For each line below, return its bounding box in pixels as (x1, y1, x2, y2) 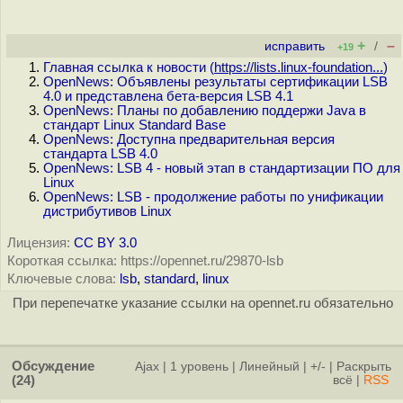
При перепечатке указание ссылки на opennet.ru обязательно (12, 296, 393, 310)
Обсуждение (12, 359, 94, 373)
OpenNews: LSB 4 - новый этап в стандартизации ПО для (43, 161, 400, 175)
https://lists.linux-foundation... (214, 60, 383, 75)
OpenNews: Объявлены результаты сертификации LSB (43, 75, 388, 89)
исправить (264, 40, 325, 53)
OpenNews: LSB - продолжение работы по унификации (43, 190, 383, 204)
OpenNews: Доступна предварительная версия (43, 132, 335, 147)
